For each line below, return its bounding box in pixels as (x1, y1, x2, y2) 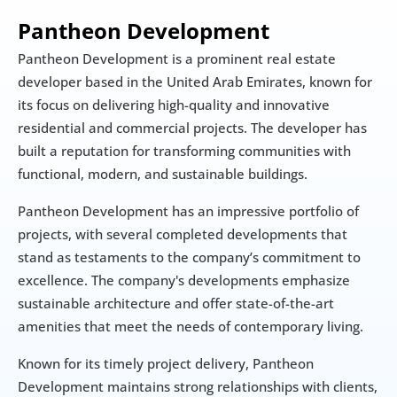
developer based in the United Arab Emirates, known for (18, 73, 372, 90)
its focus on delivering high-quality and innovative (18, 96, 330, 113)
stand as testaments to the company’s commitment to (18, 248, 361, 266)
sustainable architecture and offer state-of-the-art (18, 294, 334, 312)
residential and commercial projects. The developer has (18, 119, 367, 136)
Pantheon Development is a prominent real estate (18, 50, 336, 67)
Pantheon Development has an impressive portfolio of (18, 202, 359, 220)
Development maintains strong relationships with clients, (18, 378, 378, 395)
